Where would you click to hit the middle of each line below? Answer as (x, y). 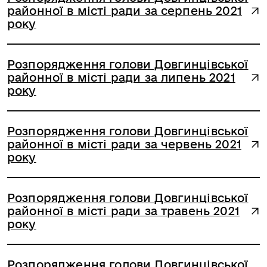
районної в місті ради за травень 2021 (123, 211)
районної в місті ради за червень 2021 (124, 144)
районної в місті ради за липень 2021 (121, 77)
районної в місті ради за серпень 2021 (125, 11)
